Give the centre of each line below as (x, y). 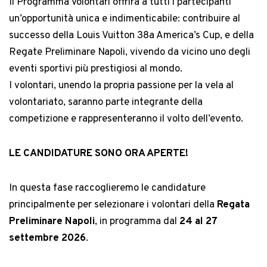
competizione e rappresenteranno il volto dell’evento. (126, 119)
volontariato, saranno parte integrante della (106, 103)
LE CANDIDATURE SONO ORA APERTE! (99, 154)
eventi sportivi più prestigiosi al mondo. (96, 69)
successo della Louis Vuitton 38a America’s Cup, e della (131, 36)
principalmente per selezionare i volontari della (113, 205)
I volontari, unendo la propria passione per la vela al (121, 86)
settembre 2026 (47, 239)
